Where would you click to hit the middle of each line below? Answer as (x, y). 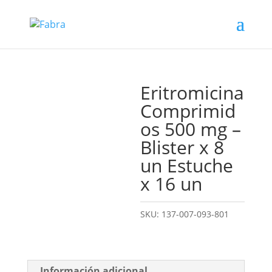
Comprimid (188, 111)
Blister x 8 (182, 147)
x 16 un (172, 184)
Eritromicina (192, 93)
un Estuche (187, 165)
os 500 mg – (191, 129)
